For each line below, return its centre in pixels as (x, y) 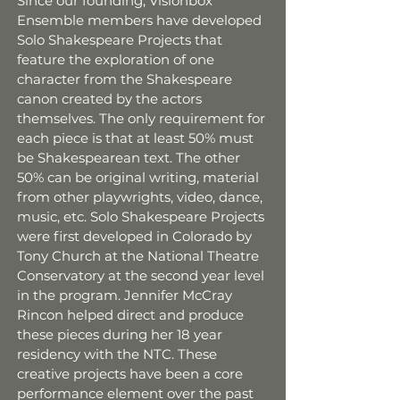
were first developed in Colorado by (134, 236)
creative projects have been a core (130, 374)
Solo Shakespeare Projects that (120, 40)
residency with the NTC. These (117, 354)
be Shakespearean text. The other (129, 158)
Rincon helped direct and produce (130, 315)
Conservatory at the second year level (141, 275)
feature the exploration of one (116, 59)
